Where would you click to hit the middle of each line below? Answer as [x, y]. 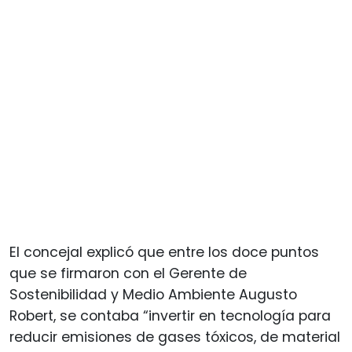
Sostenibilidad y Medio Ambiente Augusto [153, 294]
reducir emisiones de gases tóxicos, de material [175, 337]
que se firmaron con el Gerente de [128, 273]
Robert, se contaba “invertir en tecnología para [170, 315]
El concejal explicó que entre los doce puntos [164, 252]
